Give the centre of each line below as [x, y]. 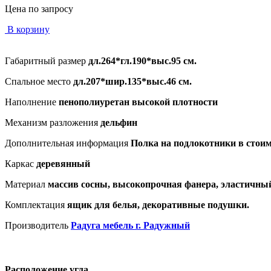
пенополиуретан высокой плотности [138, 102]
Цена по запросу [39, 8]
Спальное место [38, 81]
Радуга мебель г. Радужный [130, 225]
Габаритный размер [45, 60]
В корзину [28, 29]
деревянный [63, 163]
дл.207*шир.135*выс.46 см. [132, 81]
